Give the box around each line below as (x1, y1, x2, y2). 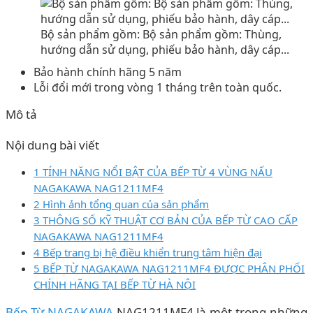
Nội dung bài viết (6, 136, 99, 153)
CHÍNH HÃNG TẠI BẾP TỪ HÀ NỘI (34, 277, 196, 291)
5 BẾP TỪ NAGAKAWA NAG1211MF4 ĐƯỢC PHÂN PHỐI (34, 261, 305, 275)
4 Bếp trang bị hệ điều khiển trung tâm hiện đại (34, 245, 262, 259)
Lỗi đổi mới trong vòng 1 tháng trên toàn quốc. (34, 79, 282, 95)
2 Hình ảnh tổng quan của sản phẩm (34, 196, 209, 211)
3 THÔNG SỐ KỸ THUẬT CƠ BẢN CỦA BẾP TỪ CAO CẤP (34, 212, 298, 227)
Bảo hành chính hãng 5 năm (34, 64, 182, 80)
